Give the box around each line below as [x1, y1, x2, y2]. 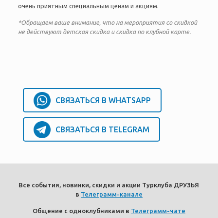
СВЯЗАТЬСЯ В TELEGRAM [55, 125, 149, 134]
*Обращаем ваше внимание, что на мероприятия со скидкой [18, 19, 197, 26]
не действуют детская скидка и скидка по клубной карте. [18, 28, 191, 35]
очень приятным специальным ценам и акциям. [18, 2, 159, 9]
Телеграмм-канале [80, 191, 143, 198]
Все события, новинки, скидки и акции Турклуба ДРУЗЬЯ [18, 182, 200, 188]
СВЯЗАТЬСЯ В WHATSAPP [55, 95, 151, 105]
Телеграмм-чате [130, 207, 185, 214]
